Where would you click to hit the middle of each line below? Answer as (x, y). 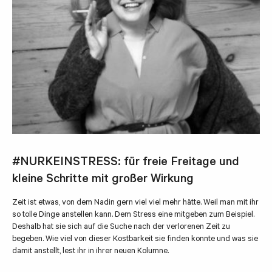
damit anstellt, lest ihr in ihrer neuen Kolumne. (90, 252)
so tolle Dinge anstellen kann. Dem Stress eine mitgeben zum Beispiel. (133, 216)
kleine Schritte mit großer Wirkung (103, 180)
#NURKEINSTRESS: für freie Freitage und (126, 163)
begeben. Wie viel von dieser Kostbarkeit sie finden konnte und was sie (135, 240)
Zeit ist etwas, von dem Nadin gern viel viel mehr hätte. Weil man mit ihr (135, 203)
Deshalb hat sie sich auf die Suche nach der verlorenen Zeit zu (121, 228)
